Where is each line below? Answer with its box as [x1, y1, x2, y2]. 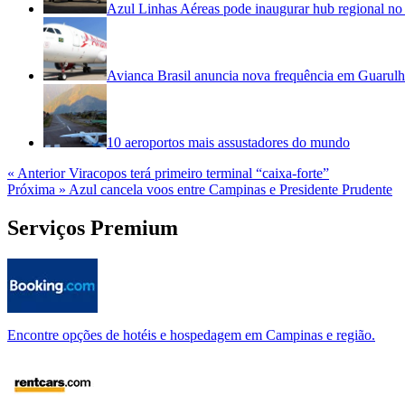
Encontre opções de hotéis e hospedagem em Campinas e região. [7, 327, 375, 344]
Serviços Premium [7, 216, 178, 240]
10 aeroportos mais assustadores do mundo [107, 135, 350, 151]
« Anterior [7, 165, 65, 182]
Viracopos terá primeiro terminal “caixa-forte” [65, 165, 329, 182]
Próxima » [7, 182, 66, 198]
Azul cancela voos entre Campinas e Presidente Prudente [66, 182, 392, 198]
